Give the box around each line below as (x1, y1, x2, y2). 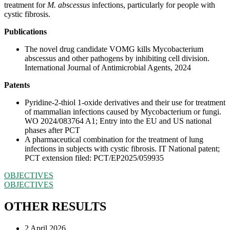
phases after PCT (25, 126, 80, 135)
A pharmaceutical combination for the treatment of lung (25, 135, 203, 144)
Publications (4, 27, 47, 36)
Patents (4, 81, 30, 90)
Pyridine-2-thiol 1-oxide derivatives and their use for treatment (25, 98, 225, 107)
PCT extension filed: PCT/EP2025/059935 (25, 154, 164, 163)
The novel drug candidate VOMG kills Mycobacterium (25, 45, 203, 54)
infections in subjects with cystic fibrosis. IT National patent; (25, 144, 220, 154)
